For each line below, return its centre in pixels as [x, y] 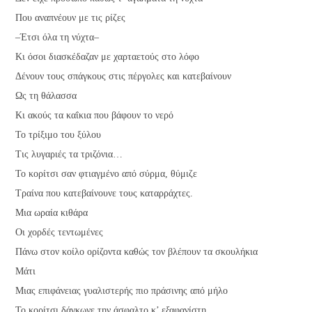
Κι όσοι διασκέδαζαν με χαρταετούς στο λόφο [108, 56]
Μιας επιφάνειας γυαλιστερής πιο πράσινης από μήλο [122, 290]
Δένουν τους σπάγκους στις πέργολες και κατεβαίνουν [124, 76]
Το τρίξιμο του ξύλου [58, 134]
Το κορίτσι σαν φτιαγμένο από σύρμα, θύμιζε [107, 173]
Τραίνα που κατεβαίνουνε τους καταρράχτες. [104, 193]
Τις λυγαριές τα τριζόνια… [69, 154]
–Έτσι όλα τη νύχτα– [57, 37]
